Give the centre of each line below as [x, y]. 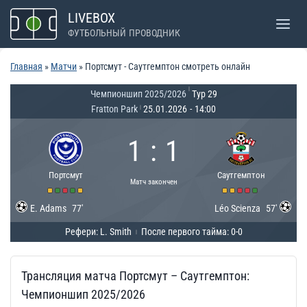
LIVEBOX [92, 18]
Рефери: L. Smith [98, 232]
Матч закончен [153, 182]
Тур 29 [204, 94]
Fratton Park [114, 109]
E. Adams [48, 208]
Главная [26, 66]
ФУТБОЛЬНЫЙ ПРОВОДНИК [124, 33]
